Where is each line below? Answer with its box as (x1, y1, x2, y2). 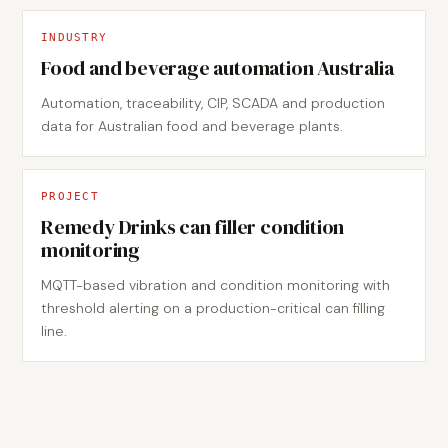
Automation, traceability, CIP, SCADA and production (41, 94, 385, 112)
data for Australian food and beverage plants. (41, 117, 343, 135)
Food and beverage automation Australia (41, 54, 394, 82)
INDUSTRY (41, 31, 108, 43)
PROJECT (41, 190, 99, 202)
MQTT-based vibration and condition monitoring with (41, 276, 390, 294)
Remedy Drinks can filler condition (41, 213, 345, 241)
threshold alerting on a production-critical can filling (41, 299, 385, 317)
